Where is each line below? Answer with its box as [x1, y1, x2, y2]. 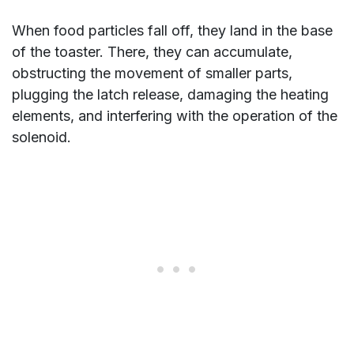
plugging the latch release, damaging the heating [12, 86, 329, 104]
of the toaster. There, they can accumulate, [12, 43, 292, 61]
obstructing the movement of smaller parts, [12, 65, 292, 82]
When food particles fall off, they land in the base [12, 22, 333, 40]
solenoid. [12, 129, 71, 146]
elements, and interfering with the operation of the [12, 107, 337, 125]
